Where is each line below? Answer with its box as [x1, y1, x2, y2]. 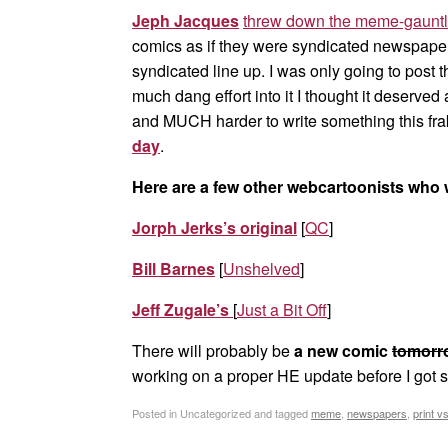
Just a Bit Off [237, 297, 327, 321]
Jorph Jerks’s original [132, 215, 297, 239]
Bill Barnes [132, 256, 215, 280]
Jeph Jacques [132, 8, 239, 32]
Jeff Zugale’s [132, 297, 229, 321]
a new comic [294, 338, 392, 362]
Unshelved [223, 256, 300, 280]
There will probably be [132, 338, 294, 362]
